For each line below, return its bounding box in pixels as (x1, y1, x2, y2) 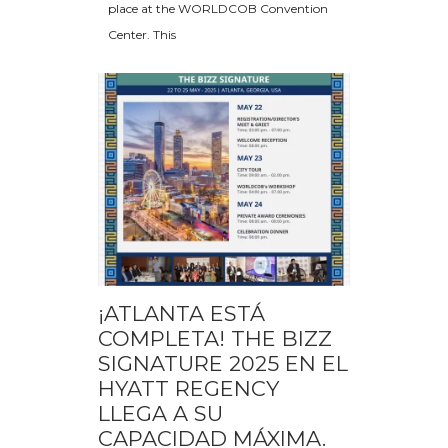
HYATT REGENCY (98, 375, 279, 401)
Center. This (108, 27, 176, 43)
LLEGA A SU (98, 400, 223, 426)
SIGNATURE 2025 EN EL (98, 350, 348, 376)
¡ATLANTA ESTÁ (98, 300, 265, 326)
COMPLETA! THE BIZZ (98, 325, 332, 351)
